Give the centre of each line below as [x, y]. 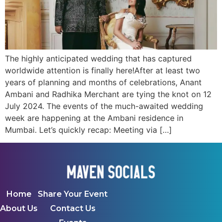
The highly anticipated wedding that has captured [98, 59]
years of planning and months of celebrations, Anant [103, 83]
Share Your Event [73, 194]
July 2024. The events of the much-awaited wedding [104, 106]
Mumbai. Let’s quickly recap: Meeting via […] [88, 130]
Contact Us [73, 208]
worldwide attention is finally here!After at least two [103, 71]
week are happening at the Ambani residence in [94, 118]
